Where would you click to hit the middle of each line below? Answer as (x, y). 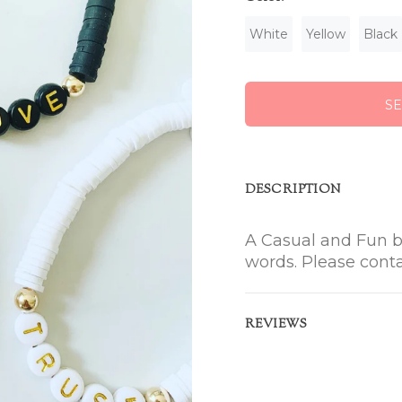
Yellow (326, 34)
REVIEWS (276, 325)
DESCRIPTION (293, 190)
